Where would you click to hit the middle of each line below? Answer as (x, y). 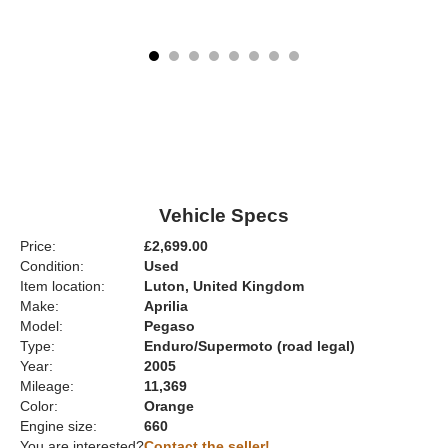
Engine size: (58, 426)
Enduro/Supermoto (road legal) (249, 346)
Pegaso (169, 326)
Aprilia (166, 306)
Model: (41, 326)
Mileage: (47, 386)
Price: (38, 246)
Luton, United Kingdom (224, 286)
